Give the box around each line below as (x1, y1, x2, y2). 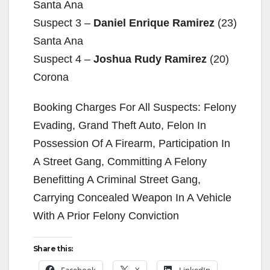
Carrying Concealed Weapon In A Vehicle (33, 191, 231, 204)
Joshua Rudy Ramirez (93, 52, 207, 65)
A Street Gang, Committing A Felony (33, 155, 207, 168)
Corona (33, 71, 69, 83)
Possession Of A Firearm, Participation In (33, 137, 230, 149)
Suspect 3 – (33, 16, 93, 29)
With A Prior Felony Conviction (33, 209, 179, 222)
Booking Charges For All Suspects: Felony (33, 101, 236, 113)
